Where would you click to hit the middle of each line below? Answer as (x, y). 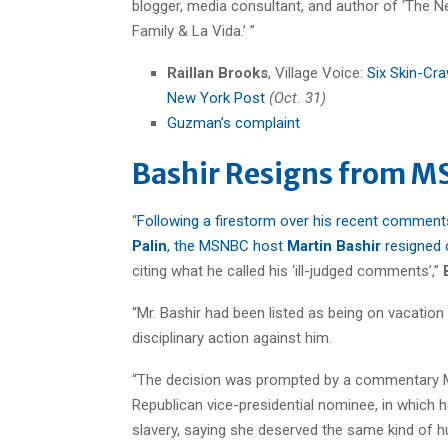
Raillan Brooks (217, 72)
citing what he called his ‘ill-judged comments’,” (287, 270)
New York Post (216, 97)
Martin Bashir (332, 245)
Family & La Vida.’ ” (193, 30)
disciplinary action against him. (232, 337)
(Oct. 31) (297, 97)
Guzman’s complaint (233, 122)
